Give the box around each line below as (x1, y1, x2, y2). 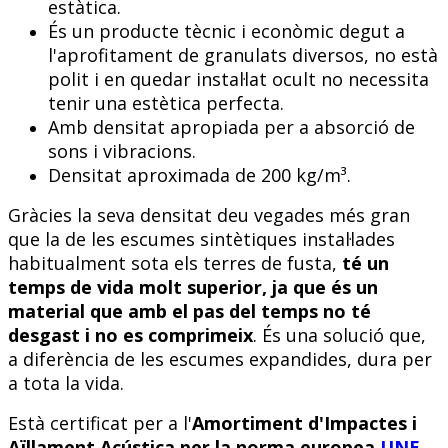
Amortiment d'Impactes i (192, 411, 417, 436)
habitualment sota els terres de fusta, (8, 251, 342, 276)
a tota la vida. (8, 371, 129, 396)
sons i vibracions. (48, 139, 196, 164)
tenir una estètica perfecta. (48, 91, 284, 116)
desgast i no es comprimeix (8, 323, 253, 348)
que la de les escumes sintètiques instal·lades (8, 227, 395, 252)
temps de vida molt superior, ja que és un (8, 275, 378, 300)
